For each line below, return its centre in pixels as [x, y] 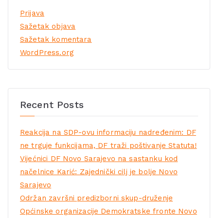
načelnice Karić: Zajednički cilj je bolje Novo [99, 172]
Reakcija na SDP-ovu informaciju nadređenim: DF [108, 132]
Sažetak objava [48, 27]
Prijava [32, 13]
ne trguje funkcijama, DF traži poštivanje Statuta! [109, 145]
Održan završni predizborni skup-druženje [96, 198]
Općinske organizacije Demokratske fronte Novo [109, 211]
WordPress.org [47, 53]
